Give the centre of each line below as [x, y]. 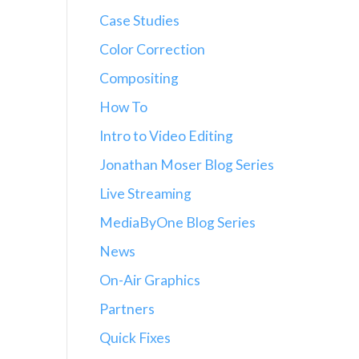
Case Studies [139, 20]
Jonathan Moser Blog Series [186, 165]
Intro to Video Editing [166, 136]
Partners [127, 309]
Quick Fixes [135, 338]
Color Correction [152, 49]
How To [123, 107]
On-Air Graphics [149, 280]
